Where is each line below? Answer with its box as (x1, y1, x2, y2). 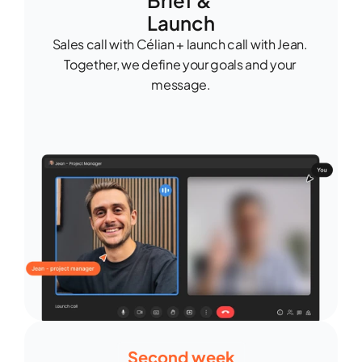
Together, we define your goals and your (64, 56, 296, 73)
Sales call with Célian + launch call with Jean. (52, 36, 308, 53)
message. (151, 76, 211, 93)
